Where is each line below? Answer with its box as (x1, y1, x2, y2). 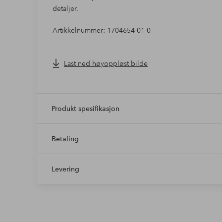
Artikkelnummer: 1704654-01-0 (52, 25, 151, 35)
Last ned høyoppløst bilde (63, 58, 148, 68)
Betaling (51, 134, 79, 143)
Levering (51, 164, 79, 173)
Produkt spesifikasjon (51, 104, 119, 113)
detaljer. (52, 3, 78, 13)
